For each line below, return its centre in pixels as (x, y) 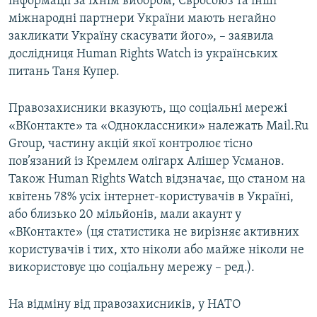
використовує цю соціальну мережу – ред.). (132, 268)
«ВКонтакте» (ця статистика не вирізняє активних (154, 233)
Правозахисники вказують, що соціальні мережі (148, 109)
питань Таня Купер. (64, 72)
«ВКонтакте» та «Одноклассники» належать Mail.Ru (158, 127)
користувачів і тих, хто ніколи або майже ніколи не (156, 250)
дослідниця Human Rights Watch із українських (143, 54)
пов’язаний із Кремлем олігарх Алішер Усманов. (146, 162)
